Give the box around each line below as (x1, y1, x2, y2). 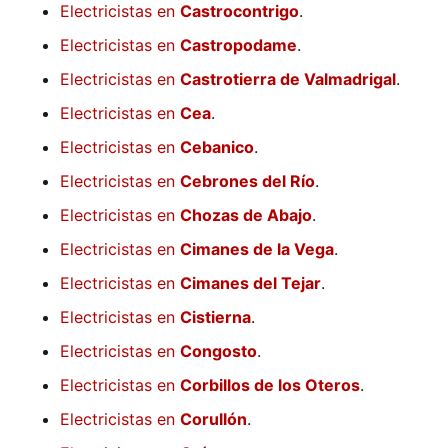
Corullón (180, 409, 247, 430)
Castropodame (180, 35, 297, 56)
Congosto (180, 341, 257, 362)
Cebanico (180, 137, 254, 158)
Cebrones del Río (180, 171, 315, 192)
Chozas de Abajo (180, 205, 312, 226)
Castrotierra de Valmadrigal (180, 69, 396, 90)
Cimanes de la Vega (180, 239, 334, 260)
